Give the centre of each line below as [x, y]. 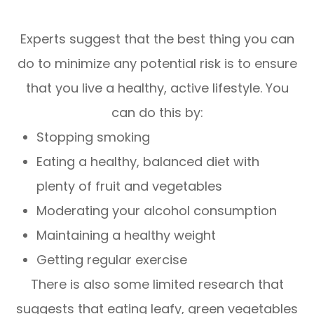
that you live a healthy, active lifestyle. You [157, 88]
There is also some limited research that [157, 284]
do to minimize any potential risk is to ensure [157, 63]
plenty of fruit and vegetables [130, 186]
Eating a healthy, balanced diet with [148, 161]
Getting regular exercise [112, 259]
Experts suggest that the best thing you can [157, 39]
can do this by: [157, 112]
